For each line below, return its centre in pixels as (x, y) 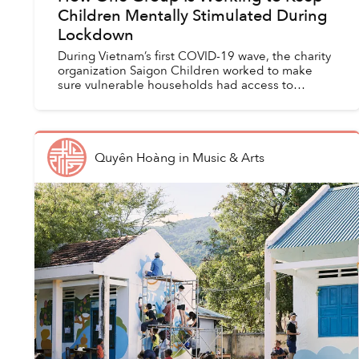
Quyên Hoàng (135, 157)
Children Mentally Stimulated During (192, 16)
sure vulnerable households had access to (175, 85)
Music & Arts (228, 157)
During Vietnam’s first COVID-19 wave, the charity (194, 56)
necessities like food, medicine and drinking (182, 100)
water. (74, 114)
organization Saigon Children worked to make (185, 71)
